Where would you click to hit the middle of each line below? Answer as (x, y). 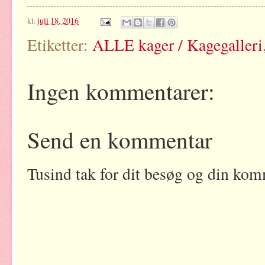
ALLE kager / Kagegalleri (177, 44)
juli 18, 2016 (58, 21)
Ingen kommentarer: (121, 91)
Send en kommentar (120, 139)
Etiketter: (60, 44)
